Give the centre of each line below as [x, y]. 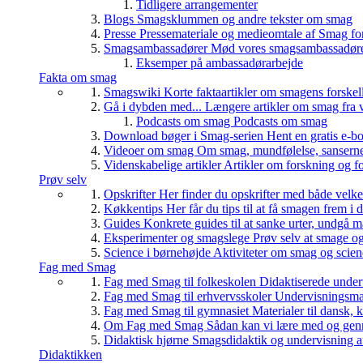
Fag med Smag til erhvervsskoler [189, 296]
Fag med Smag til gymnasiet [178, 311]
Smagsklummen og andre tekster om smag [245, 19]
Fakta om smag [78, 77]
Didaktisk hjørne [148, 340]
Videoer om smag [150, 150]
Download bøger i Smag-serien [185, 136]
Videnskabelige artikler [164, 165]
